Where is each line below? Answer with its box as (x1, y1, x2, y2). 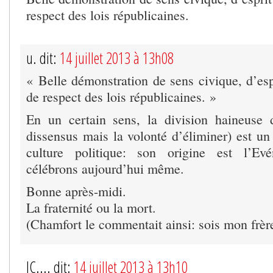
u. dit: (26, 47, 60, 68)
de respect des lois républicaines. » (26, 87, 216, 105)
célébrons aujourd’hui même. (26, 159, 184, 177)
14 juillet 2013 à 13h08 (60, 47, 174, 68)
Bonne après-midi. (26, 182, 126, 200)
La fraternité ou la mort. (26, 198, 156, 216)
